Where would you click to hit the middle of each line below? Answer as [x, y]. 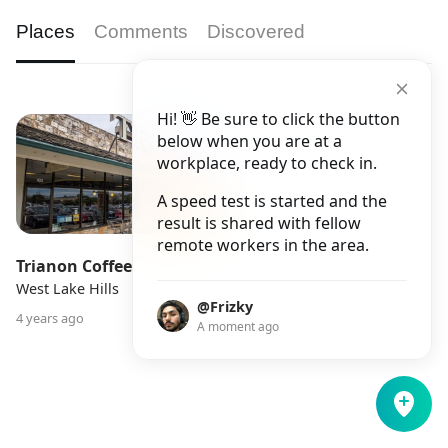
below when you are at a [249, 141]
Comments [141, 31]
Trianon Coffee [74, 266]
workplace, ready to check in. [267, 163]
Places [45, 31]
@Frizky [225, 306]
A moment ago [238, 326]
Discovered [256, 31]
